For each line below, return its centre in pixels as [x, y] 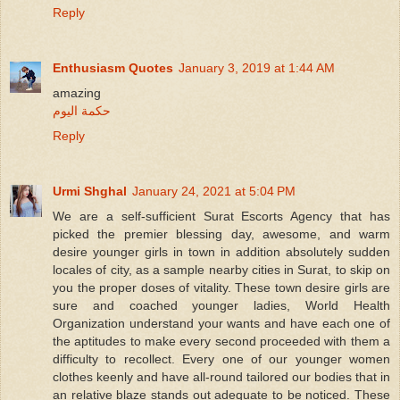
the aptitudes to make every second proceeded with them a [221, 341]
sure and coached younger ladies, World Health [221, 305]
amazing [77, 92]
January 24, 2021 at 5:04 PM [214, 191]
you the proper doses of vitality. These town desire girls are [221, 287]
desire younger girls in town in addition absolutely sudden [221, 251]
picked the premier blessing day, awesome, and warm [221, 233]
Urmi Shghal [90, 191]
